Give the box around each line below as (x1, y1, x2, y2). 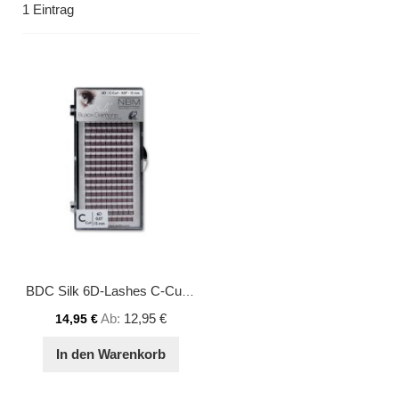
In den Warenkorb (55, 346, 166, 362)
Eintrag (29, 2, 74, 17)
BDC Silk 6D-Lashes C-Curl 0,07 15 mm (181, 283, 194, 298)
